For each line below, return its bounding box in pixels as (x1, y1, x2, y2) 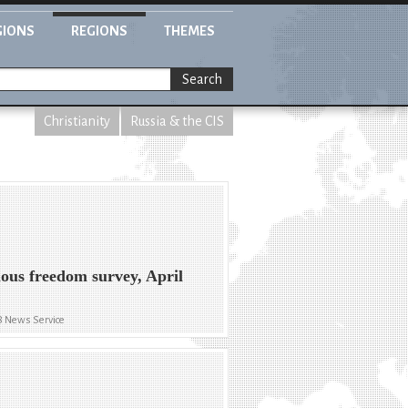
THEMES (164, 24, 215, 38)
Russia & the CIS (130, 114, 224, 128)
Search (182, 72, 222, 87)
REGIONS (71, 24, 127, 38)
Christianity (44, 114, 110, 128)
